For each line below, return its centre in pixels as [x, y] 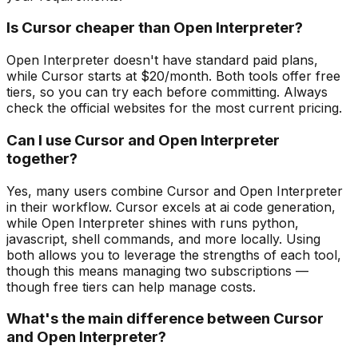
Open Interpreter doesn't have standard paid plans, [162, 60]
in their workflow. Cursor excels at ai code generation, [171, 207]
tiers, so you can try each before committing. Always [167, 92]
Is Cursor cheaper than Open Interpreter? [155, 28]
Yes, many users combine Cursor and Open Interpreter [175, 191]
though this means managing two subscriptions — [157, 270]
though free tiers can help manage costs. [131, 286]
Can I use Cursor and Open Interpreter [143, 140]
